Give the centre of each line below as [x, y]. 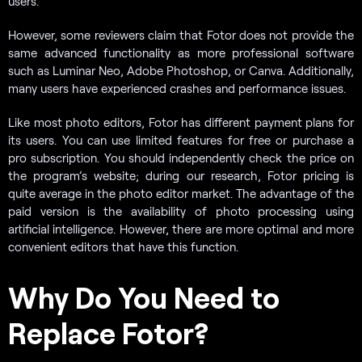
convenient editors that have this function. [123, 246]
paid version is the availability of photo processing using [181, 210]
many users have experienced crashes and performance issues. [177, 88]
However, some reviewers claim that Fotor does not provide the [181, 34]
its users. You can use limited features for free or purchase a [181, 139]
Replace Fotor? [108, 332]
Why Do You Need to [144, 297]
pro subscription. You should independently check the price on [181, 157]
